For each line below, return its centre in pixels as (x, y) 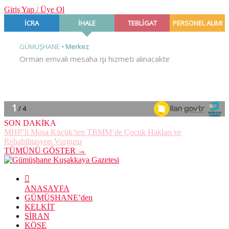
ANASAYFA (47, 188)
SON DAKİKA (30, 123)
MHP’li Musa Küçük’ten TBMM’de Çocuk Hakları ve (93, 132)
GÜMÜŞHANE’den (59, 198)
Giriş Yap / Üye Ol (34, 9)
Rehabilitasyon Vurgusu (43, 141)
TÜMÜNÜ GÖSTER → (45, 151)
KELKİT (40, 207)
